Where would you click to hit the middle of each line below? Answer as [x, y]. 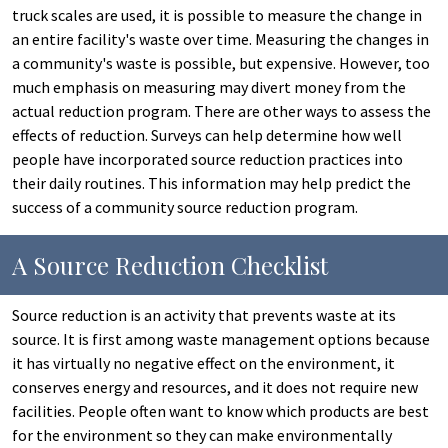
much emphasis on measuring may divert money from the [209, 87]
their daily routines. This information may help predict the [211, 183]
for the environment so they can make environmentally [202, 435]
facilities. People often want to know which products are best [220, 411]
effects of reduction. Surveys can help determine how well [207, 135]
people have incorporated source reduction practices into [207, 159]
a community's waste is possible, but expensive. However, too [221, 63]
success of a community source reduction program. [185, 207]
